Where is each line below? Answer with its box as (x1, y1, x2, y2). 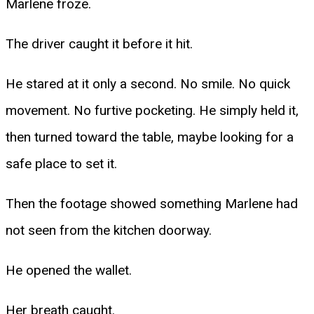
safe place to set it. (6, 155, 117, 172)
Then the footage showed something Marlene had (6, 195, 298, 212)
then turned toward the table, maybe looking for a (6, 128, 294, 145)
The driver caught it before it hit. (6, 35, 193, 52)
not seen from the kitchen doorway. (6, 221, 212, 238)
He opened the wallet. (6, 261, 132, 278)
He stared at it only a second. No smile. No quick (6, 75, 290, 92)
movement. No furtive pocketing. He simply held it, (6, 102, 299, 118)
